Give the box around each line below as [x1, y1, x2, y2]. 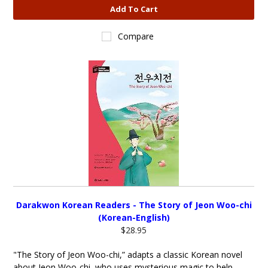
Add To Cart [109, 4, 158, 14]
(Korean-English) [98, 212, 170, 223]
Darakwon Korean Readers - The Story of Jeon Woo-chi [16, 199, 252, 211]
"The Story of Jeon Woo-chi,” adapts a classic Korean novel [13, 249, 243, 260]
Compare [118, 31, 154, 42]
